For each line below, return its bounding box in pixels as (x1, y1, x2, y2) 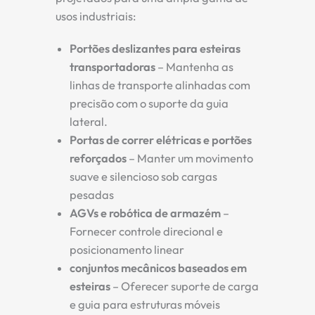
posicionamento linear (70, 242, 184, 257)
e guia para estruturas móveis (70, 297, 220, 311)
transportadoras (70, 59, 155, 74)
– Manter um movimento (127, 150, 253, 165)
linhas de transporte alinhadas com (70, 77, 250, 92)
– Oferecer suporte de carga (110, 278, 259, 293)
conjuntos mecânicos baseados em (70, 260, 247, 275)
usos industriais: (56, 8, 136, 23)
